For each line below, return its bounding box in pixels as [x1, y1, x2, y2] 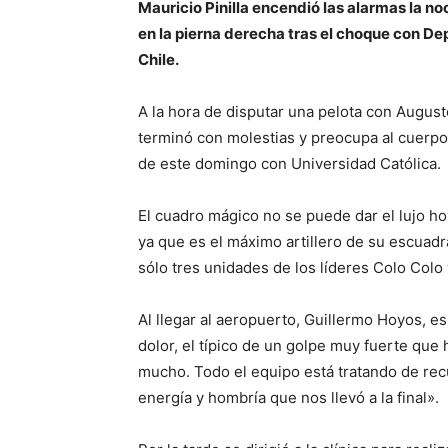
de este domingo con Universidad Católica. [138, 154, 441, 174]
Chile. [138, 50, 182, 70]
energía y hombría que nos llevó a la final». [138, 388, 439, 408]
